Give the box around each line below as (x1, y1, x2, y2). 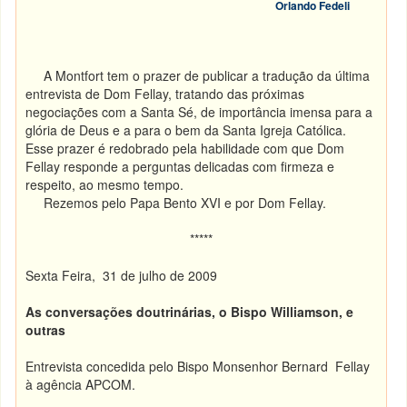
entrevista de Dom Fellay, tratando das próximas (25, 84, 305, 103)
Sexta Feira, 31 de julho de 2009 (25, 266, 218, 284)
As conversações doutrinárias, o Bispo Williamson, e (25, 303, 354, 321)
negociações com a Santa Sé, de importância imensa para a (25, 103, 373, 121)
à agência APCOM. (25, 375, 136, 393)
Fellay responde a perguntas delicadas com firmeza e (25, 157, 335, 175)
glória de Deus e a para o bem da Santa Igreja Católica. (25, 121, 347, 139)
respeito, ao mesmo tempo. (25, 175, 184, 194)
